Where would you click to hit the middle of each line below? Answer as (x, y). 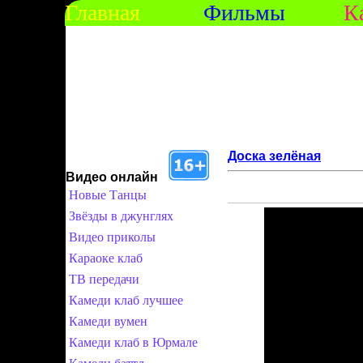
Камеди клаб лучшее (126, 300)
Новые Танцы (108, 195)
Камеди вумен (108, 321)
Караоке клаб (106, 258)
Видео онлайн (112, 177)
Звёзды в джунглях (121, 216)
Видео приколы (112, 237)
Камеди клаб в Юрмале (133, 342)
